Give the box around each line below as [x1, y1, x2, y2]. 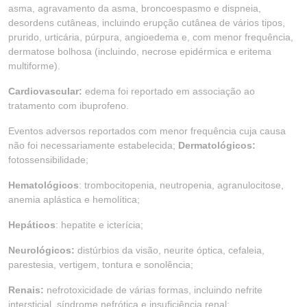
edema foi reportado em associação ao [82, 86, 255, 97]
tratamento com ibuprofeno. [8, 100, 129, 111]
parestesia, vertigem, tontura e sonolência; [8, 259, 193, 270]
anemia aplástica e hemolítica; [8, 194, 140, 205]
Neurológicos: [8, 245, 75, 256]
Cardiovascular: [8, 86, 82, 97]
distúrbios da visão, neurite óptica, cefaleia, [75, 245, 265, 256]
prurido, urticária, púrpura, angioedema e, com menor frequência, [8, 32, 293, 42]
